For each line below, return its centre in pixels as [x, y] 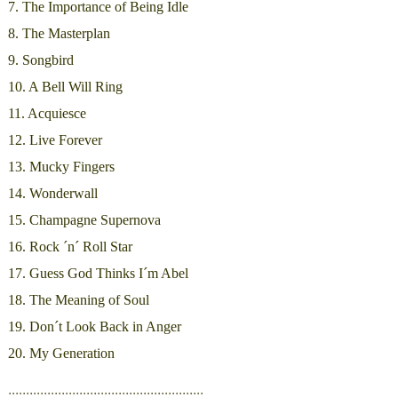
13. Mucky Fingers [61, 167]
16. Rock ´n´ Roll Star [70, 247]
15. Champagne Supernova [84, 220]
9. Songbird [40, 60]
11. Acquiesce [47, 114]
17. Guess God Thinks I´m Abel [98, 274]
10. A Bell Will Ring [65, 87]
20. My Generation [61, 354]
